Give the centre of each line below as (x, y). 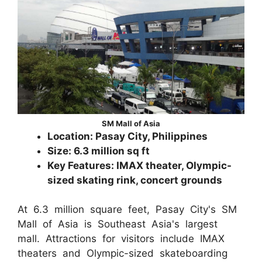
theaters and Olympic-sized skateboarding (123, 254)
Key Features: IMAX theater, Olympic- (139, 165)
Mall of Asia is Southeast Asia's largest (118, 224)
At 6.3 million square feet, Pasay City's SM (127, 210)
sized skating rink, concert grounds (135, 180)
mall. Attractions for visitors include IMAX (121, 239)
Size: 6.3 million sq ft (99, 151)
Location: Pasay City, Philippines (127, 136)
